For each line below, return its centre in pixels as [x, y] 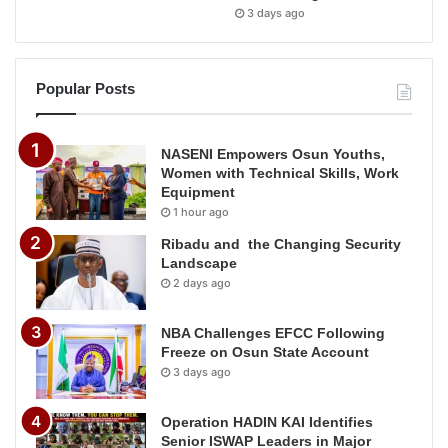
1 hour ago [201, 211]
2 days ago [202, 282]
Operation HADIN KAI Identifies [267, 421]
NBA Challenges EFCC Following [273, 332]
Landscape [199, 262]
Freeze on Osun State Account [265, 351]
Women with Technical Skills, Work [280, 172]
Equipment [198, 191]
